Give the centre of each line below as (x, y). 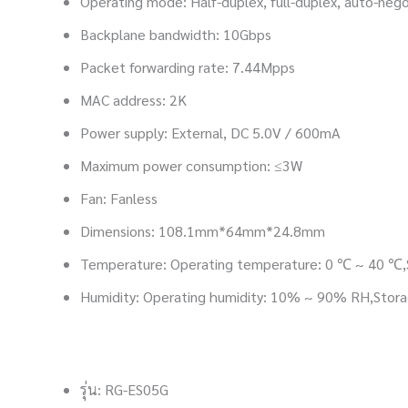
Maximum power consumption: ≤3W (191, 165)
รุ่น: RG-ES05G (124, 389)
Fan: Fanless (119, 198)
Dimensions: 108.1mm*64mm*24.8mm (203, 231)
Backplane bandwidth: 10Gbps (176, 34)
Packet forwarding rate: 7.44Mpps (188, 67)
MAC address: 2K (133, 100)
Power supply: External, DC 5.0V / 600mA (210, 133)
